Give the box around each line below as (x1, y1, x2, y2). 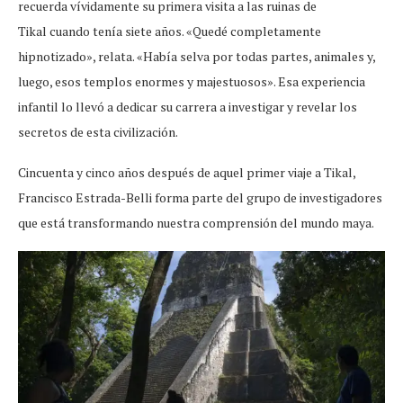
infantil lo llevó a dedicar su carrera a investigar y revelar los (18, 97, 357, 115)
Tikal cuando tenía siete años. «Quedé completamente (18, 22, 321, 40)
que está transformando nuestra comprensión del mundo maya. (18, 213, 376, 231)
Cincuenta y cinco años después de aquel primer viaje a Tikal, (18, 163, 355, 181)
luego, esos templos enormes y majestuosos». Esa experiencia (18, 72, 365, 90)
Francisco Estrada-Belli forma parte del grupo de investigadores (18, 188, 382, 206)
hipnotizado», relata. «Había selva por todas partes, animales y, (18, 47, 375, 65)
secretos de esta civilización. (18, 122, 178, 140)
